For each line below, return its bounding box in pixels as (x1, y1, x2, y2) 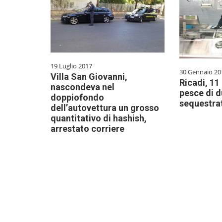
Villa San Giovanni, (51, 71, 127, 82)
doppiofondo (51, 92, 104, 103)
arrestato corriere (51, 123, 124, 134)
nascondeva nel (51, 82, 114, 93)
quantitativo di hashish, (51, 113, 147, 124)
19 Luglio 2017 (51, 61, 92, 71)
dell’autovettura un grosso (51, 103, 159, 113)
